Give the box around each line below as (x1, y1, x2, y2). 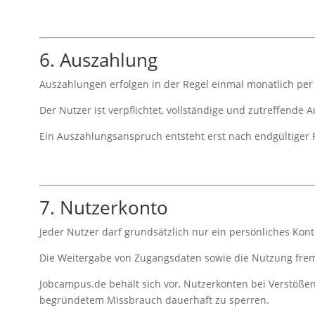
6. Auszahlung (39, 46, 157, 72)
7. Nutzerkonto (39, 194, 168, 220)
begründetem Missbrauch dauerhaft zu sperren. (39, 292, 269, 307)
